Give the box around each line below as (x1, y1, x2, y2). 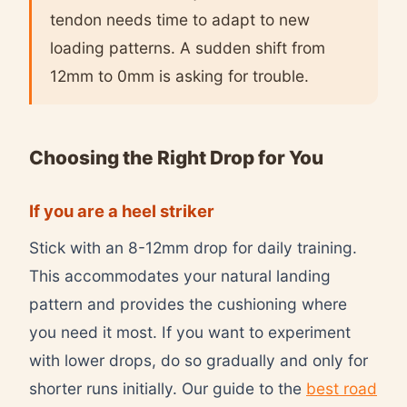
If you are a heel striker (29, 200, 214, 221)
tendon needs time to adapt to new (50, 9, 310, 29)
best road (306, 378, 377, 398)
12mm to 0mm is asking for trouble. (50, 65, 309, 85)
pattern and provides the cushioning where (29, 293, 347, 313)
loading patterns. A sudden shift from (50, 37, 325, 57)
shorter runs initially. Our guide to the (29, 378, 306, 398)
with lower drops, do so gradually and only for (29, 350, 368, 370)
